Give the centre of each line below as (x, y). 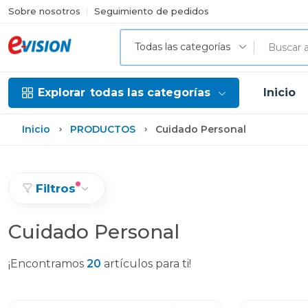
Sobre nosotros (44, 11)
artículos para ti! (146, 264)
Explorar (62, 92)
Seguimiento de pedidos (152, 11)
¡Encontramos (47, 264)
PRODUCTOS (103, 129)
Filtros (56, 188)
